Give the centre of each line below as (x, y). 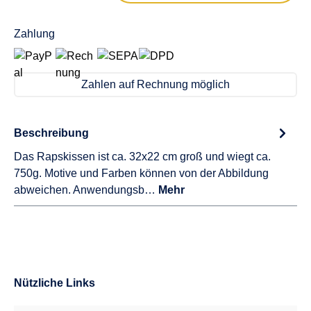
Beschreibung (51, 133)
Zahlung (34, 34)
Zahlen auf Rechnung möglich (155, 84)
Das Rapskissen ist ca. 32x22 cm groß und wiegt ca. (142, 157)
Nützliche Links (54, 283)
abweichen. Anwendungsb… (86, 190)
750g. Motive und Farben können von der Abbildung (141, 173)
